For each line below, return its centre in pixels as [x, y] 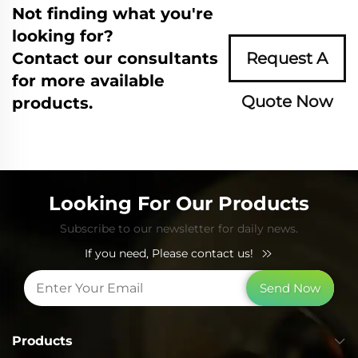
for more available [88, 80]
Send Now [290, 288]
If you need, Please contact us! [169, 253]
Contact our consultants [115, 58]
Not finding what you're [113, 13]
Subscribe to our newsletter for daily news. [179, 228]
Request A [287, 58]
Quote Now [287, 101]
